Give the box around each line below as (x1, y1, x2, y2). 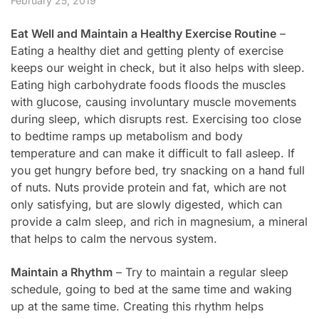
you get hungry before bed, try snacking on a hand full (11, 162, 305, 177)
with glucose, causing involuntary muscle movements (11, 94, 296, 109)
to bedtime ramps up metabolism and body (11, 128, 243, 143)
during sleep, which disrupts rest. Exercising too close (11, 111, 301, 126)
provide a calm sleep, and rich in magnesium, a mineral (11, 214, 308, 229)
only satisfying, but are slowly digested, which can (11, 197, 282, 211)
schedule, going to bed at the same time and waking (11, 281, 292, 296)
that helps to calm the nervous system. (11, 231, 217, 246)
